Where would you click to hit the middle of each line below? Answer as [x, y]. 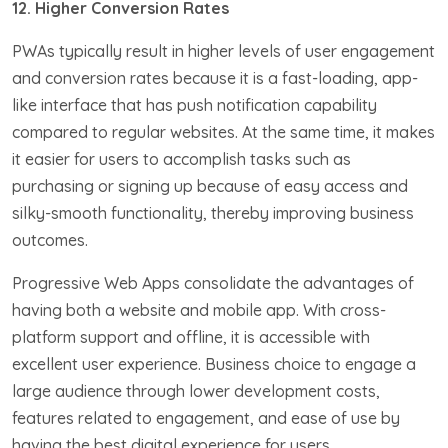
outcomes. [50, 239]
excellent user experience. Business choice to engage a [214, 363]
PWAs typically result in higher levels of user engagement [223, 50]
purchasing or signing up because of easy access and [210, 185]
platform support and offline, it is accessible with [191, 336]
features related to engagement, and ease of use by [206, 417]
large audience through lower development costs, [196, 390]
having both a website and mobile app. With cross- [199, 309]
